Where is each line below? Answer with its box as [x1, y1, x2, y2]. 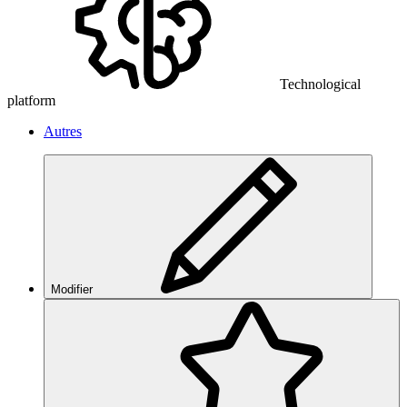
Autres [44, 123, 82, 139]
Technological [280, 75, 361, 92]
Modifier [51, 282, 93, 296]
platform [7, 92, 55, 108]
